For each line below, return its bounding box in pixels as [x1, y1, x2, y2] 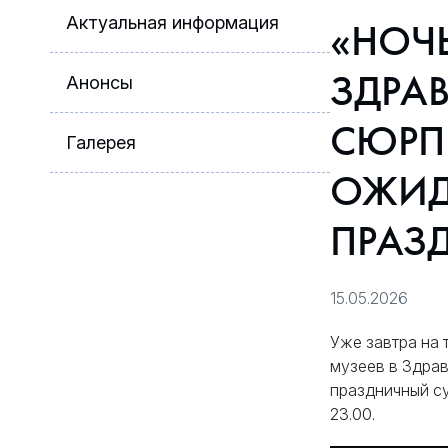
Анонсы [66, 72, 133, 93]
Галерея [66, 132, 136, 153]
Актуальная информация [66, 12, 279, 33]
